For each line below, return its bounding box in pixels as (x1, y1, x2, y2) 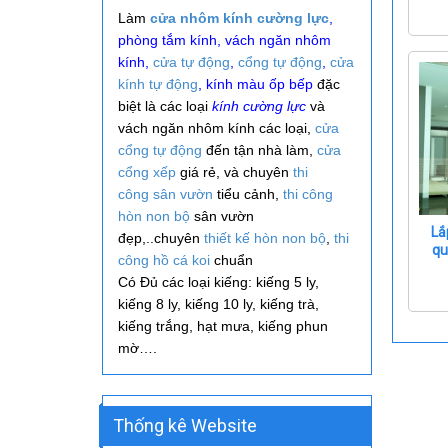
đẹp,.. (118, 230, 154, 246)
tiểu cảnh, (213, 186, 283, 202)
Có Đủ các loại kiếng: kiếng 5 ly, (118, 274, 319, 290)
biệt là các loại (118, 98, 212, 114)
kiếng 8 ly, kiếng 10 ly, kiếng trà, (118, 296, 319, 312)
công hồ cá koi (118, 252, 210, 268)
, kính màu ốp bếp (198, 76, 313, 92)
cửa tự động (153, 54, 230, 70)
